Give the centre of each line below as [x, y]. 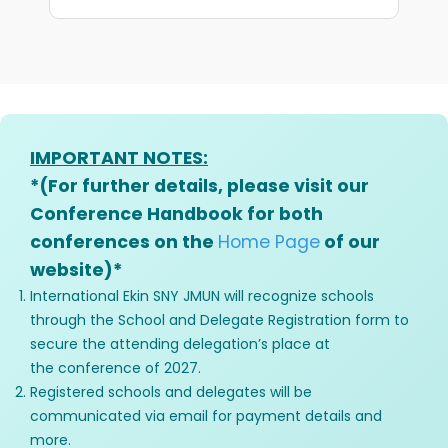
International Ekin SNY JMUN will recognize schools [202, 296]
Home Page [269, 242]
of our [350, 242]
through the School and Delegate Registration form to [219, 320]
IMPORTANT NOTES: [119, 158]
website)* [76, 270]
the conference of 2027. [115, 368]
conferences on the [124, 242]
